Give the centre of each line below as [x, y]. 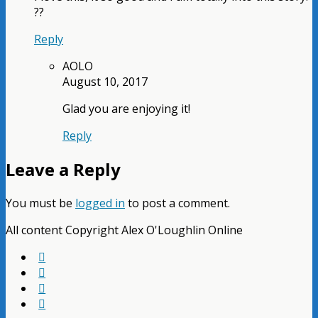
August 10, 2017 [105, 82]
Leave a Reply [63, 170]
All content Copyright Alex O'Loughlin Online [124, 230]
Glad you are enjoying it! [126, 109]
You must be [40, 203]
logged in [100, 203]
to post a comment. [177, 203]
